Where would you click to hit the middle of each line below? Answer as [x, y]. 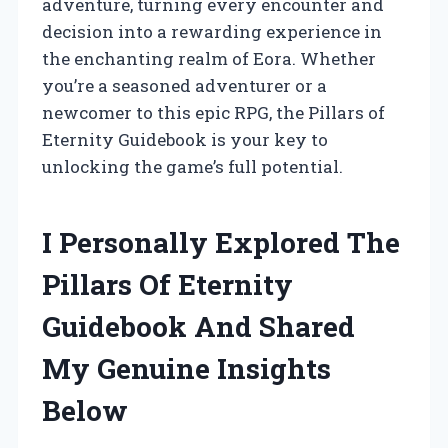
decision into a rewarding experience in [212, 31]
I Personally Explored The [221, 242]
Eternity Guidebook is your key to [185, 139]
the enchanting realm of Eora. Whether [209, 58]
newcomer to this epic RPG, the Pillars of [213, 112]
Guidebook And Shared [198, 326]
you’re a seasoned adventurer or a [184, 85]
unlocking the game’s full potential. [192, 166]
